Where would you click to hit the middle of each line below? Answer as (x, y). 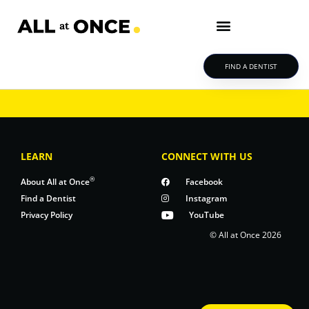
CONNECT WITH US (207, 156)
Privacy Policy (47, 215)
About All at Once (55, 182)
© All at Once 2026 (246, 235)
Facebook (204, 182)
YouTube (207, 215)
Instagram (206, 198)
